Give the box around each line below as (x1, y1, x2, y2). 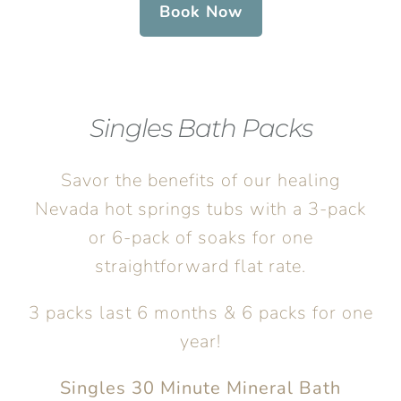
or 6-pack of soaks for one (88, 225, 313, 250)
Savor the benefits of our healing (61, 167, 340, 192)
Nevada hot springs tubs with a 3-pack (35, 196, 366, 221)
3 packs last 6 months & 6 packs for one (28, 300, 373, 325)
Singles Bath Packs (89, 112, 312, 143)
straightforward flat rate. (95, 253, 306, 278)
